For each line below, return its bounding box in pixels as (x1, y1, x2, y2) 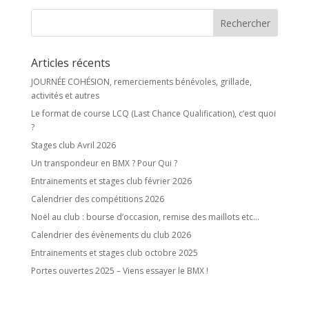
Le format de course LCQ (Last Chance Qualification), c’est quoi (30, 108, 276, 120)
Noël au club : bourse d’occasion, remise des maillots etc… (30, 211, 259, 223)
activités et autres (30, 90, 99, 102)
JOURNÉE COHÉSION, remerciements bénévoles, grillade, (30, 76, 252, 88)
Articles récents (30, 55, 110, 71)
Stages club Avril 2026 (30, 139, 116, 152)
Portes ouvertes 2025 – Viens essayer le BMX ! (30, 265, 208, 277)
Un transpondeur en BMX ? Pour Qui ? (30, 157, 177, 170)
